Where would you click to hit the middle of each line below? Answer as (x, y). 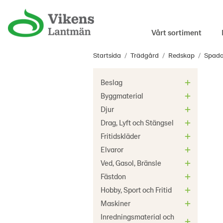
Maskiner (115, 203)
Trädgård (145, 55)
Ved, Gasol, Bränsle (131, 163)
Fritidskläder (120, 136)
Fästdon (113, 176)
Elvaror (112, 149)
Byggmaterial (122, 96)
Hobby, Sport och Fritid (136, 190)
